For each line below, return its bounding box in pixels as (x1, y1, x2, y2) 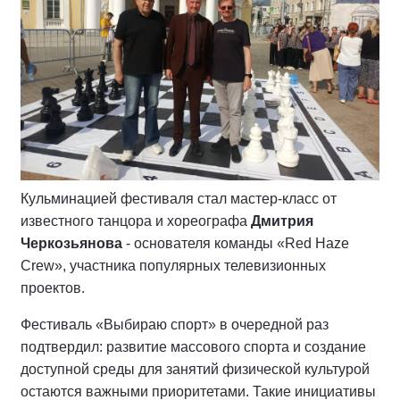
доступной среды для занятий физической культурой (21, 361, 370, 377)
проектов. (21, 279, 88, 296)
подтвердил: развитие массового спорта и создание (21, 338, 366, 354)
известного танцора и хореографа (21, 212, 251, 229)
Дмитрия (251, 212, 313, 229)
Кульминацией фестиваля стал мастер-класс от (21, 190, 337, 206)
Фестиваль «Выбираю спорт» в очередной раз (21, 316, 329, 332)
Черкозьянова (21, 235, 122, 251)
